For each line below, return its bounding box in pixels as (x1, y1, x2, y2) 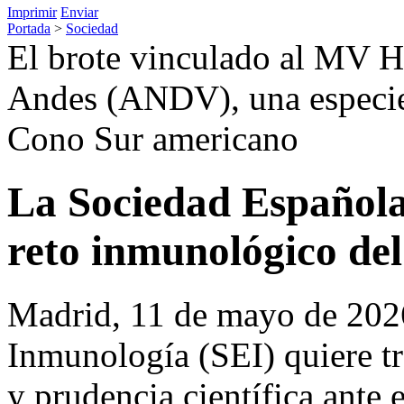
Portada (7, 20, 50, 36)
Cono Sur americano (7, 118, 298, 158)
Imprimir (7, 4, 57, 20)
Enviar (60, 4, 98, 20)
